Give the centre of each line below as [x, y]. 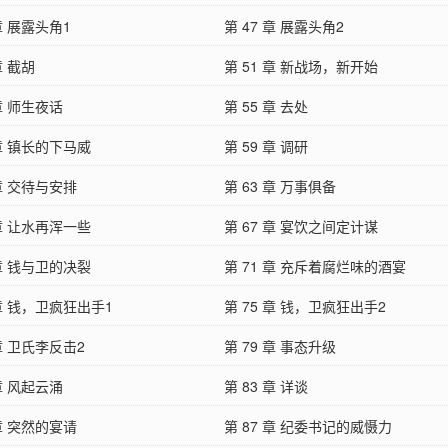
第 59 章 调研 [266, 145]
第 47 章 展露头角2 [284, 25]
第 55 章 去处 [266, 105]
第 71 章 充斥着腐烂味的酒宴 [315, 265]
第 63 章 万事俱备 [280, 185]
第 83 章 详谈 [266, 385]
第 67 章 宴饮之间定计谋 [301, 225]
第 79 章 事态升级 [280, 345]
